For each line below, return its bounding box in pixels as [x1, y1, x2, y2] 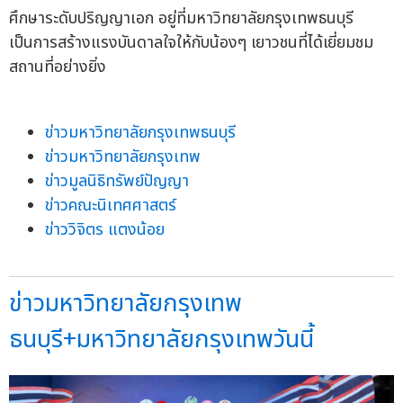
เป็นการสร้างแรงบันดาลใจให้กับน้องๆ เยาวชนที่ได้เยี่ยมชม [9, 31, 373, 56]
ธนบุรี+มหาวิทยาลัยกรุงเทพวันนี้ [9, 321, 314, 359]
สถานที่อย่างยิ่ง [9, 55, 106, 80]
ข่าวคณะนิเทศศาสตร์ [45, 193, 176, 219]
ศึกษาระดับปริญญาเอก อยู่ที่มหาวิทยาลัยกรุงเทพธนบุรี [9, 6, 354, 31]
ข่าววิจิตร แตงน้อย [45, 218, 165, 243]
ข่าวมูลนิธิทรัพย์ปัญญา [45, 169, 189, 194]
